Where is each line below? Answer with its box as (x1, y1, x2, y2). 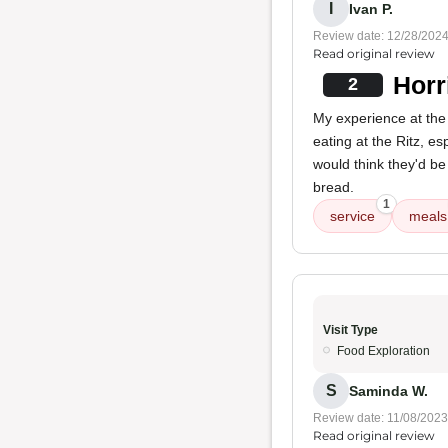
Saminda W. (349, 382, 428, 399)
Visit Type (323, 323, 378, 337)
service (330, 208, 375, 224)
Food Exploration (337, 344, 430, 358)
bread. (313, 179, 354, 195)
